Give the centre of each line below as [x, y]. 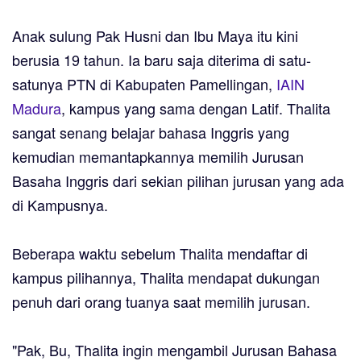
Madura [37, 108]
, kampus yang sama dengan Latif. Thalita [196, 108]
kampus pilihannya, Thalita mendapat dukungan [166, 278]
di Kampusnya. [60, 205]
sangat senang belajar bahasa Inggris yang [151, 133]
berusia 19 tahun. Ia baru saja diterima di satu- [162, 60]
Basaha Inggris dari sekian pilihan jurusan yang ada [178, 181]
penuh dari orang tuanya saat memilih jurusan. [163, 302]
